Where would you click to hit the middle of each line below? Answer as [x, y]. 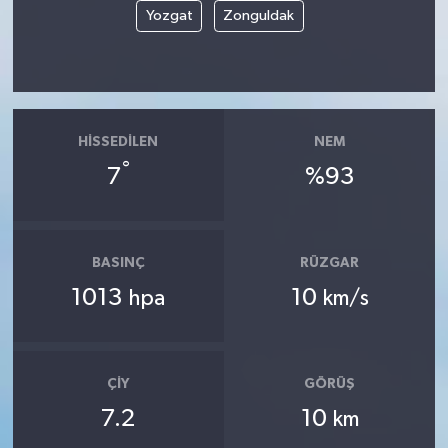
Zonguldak [258, 15]
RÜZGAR [330, 263]
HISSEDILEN [118, 142]
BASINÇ [118, 263]
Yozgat [169, 15]
